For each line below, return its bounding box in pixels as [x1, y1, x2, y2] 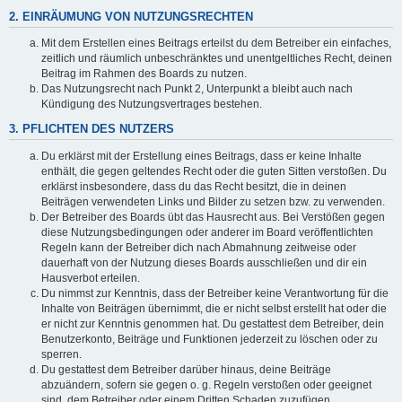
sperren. [41, 347, 82, 361]
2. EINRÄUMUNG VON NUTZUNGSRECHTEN [9, 10, 253, 23]
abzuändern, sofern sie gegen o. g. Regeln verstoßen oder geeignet [41, 378, 371, 391]
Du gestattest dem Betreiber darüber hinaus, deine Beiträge [41, 363, 331, 376]
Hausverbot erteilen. [41, 271, 140, 284]
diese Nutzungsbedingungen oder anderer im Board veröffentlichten [41, 225, 373, 239]
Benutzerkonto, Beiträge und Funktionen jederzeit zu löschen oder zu [41, 332, 378, 345]
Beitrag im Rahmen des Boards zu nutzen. [41, 67, 247, 81]
